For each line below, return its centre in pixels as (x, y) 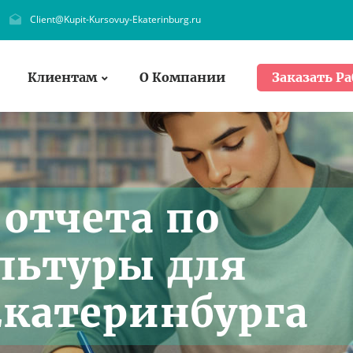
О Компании (182, 77)
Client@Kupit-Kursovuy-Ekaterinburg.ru (115, 19)
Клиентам (62, 77)
